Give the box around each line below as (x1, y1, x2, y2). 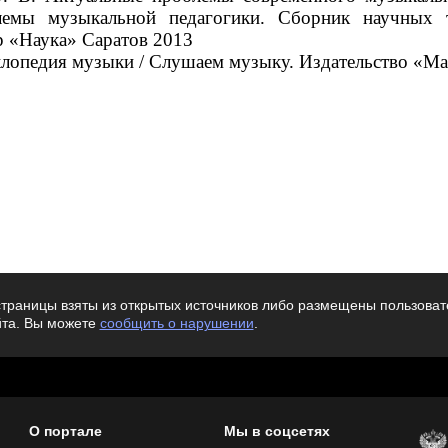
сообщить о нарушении (99, 316, 254, 332)
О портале (28, 424, 102, 440)
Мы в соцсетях (224, 424, 330, 440)
